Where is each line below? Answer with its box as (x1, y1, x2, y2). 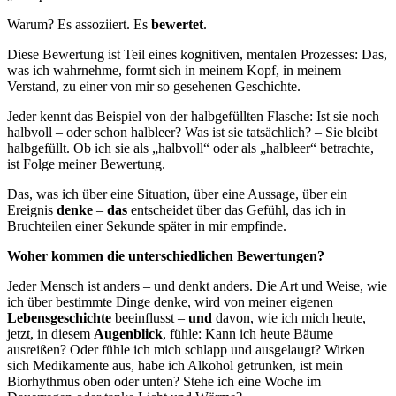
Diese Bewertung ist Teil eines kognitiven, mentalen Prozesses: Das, (7, 46, 387, 62)
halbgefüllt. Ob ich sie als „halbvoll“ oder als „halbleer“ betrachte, (7, 140, 374, 156)
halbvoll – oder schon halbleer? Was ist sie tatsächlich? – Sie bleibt (7, 124, 377, 140)
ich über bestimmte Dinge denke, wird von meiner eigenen (7, 293, 333, 309)
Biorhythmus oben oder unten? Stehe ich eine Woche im (7, 373, 321, 389)
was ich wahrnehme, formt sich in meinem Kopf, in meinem (7, 62, 341, 78)
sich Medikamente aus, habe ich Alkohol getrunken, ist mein (7, 357, 343, 373)
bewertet (151, 16, 203, 32)
